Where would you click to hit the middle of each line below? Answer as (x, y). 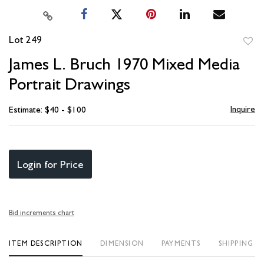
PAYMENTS (181, 244)
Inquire (242, 109)
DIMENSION (122, 244)
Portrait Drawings (70, 84)
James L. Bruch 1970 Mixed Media (124, 64)
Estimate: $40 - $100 (47, 110)
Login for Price (50, 164)
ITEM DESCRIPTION (46, 244)
